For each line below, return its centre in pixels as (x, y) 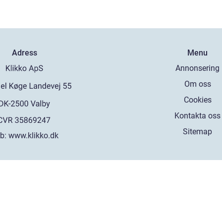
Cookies (197, 100)
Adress (24, 53)
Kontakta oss (198, 115)
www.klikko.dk (34, 135)
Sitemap (198, 131)
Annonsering (198, 68)
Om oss (197, 84)
